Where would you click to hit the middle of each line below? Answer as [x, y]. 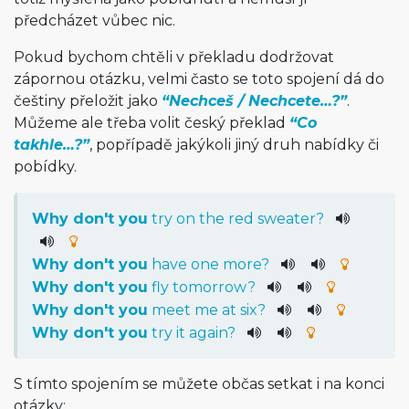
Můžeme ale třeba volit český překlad [152, 123]
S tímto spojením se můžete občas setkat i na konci [199, 384]
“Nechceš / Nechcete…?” [254, 101]
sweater [287, 219]
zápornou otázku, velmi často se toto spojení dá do [199, 79]
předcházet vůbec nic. [94, 21]
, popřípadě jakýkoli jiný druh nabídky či [234, 145]
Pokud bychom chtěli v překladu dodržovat [174, 57]
